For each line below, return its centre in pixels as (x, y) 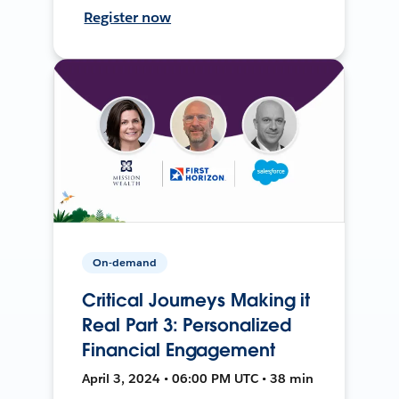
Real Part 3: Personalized (187, 325)
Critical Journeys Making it (196, 300)
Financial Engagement (179, 350)
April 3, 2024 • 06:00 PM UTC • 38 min (198, 378)
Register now (128, 17)
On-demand (125, 262)
